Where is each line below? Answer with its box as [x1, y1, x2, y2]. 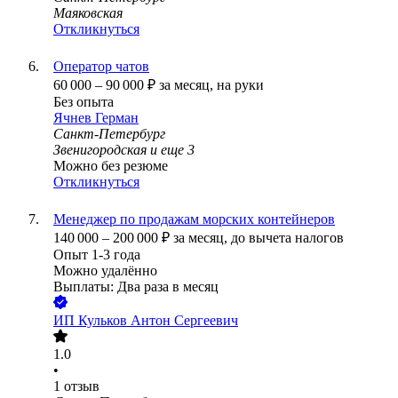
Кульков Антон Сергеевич [78, 313, 238, 329]
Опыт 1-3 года [53, 247, 140, 263]
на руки [217, 77, 264, 93]
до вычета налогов [231, 230, 344, 246]
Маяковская [53, 5, 123, 21]
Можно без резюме [53, 158, 168, 174]
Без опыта [53, 94, 114, 110]
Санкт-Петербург [53, 126, 165, 142]
